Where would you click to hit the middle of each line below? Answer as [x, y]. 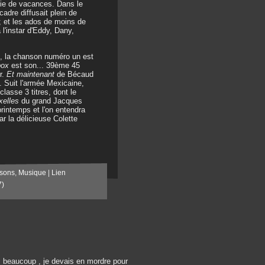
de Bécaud [74, 74]
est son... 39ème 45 [46, 65]
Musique [32, 173]
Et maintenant [30, 74]
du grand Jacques [52, 101]
